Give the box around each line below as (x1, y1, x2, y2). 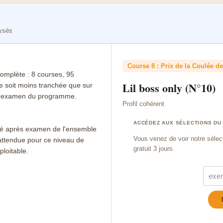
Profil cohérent (122, 100, 164, 108)
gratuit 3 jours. (133, 145, 175, 152)
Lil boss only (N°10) (122, 80, 216, 96)
